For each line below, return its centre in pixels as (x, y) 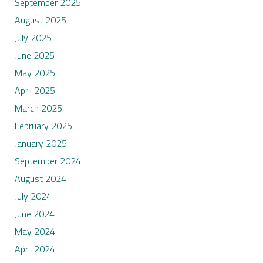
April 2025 (35, 91)
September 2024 (48, 161)
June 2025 (34, 55)
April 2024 (35, 249)
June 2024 (34, 214)
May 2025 (35, 73)
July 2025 (33, 38)
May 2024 (35, 232)
